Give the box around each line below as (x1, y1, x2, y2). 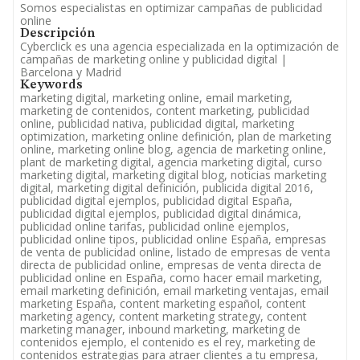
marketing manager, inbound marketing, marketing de (20, 321, 301, 337)
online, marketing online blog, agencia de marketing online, (20, 141, 326, 157)
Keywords (20, 79, 83, 92)
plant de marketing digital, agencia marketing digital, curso (20, 154, 322, 170)
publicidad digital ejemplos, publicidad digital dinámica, (20, 206, 301, 221)
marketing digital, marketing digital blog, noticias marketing (20, 167, 326, 182)
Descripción (20, 27, 95, 40)
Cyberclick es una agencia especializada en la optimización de (20, 39, 339, 54)
